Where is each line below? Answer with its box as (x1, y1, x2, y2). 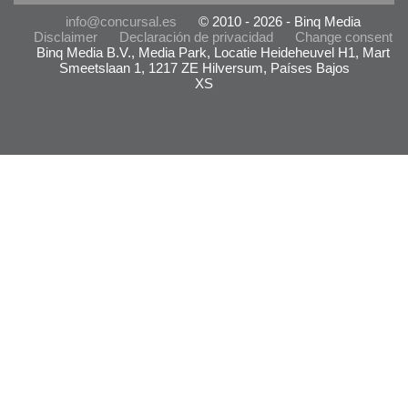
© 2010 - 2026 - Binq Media (199, 14, 361, 29)
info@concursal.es (66, 14, 177, 29)
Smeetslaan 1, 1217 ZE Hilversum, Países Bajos (58, 60, 350, 76)
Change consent (295, 29, 393, 45)
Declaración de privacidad (119, 29, 273, 45)
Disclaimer (34, 29, 97, 45)
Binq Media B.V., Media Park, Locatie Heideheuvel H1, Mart (36, 45, 390, 60)
